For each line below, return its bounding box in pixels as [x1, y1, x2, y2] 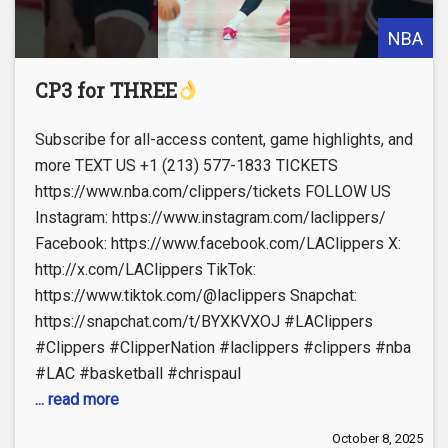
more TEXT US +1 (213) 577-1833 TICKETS [35, 156, 338, 176]
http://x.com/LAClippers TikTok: [35, 260, 256, 280]
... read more [35, 390, 119, 410]
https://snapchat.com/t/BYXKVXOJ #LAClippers [35, 312, 373, 332]
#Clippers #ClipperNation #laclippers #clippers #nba [35, 338, 411, 358]
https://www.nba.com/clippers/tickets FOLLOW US [35, 182, 391, 202]
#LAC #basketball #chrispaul [35, 364, 241, 384]
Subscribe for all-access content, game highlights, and [35, 130, 413, 150]
